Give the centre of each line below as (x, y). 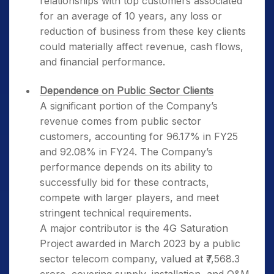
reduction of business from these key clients (143, 31)
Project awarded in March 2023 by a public (140, 243)
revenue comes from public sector (120, 121)
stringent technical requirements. (116, 213)
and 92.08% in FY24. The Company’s (126, 152)
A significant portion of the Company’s (129, 106)
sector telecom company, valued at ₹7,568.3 (140, 259)
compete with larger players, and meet (129, 198)
